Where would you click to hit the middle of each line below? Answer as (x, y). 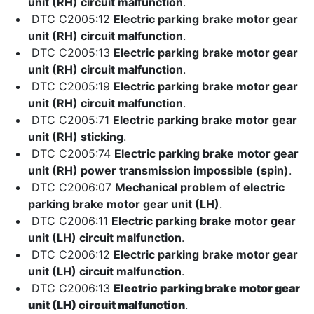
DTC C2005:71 (70, 120)
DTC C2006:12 (71, 254)
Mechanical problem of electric (200, 187)
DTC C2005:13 (71, 53)
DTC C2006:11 (70, 221)
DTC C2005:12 (71, 19)
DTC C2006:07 (71, 187)
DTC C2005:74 (71, 153)
